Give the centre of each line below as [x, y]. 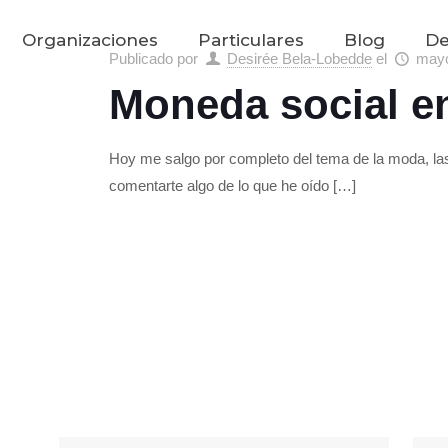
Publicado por [156, 58]
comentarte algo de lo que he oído [219, 185]
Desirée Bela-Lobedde [300, 58]
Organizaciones [90, 40]
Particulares [251, 40]
